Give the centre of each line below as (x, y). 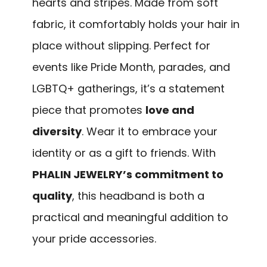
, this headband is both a (138, 195)
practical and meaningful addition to (130, 217)
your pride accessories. (94, 238)
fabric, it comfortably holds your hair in (136, 24)
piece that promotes (89, 110)
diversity (57, 131)
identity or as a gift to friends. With (124, 153)
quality (52, 195)
